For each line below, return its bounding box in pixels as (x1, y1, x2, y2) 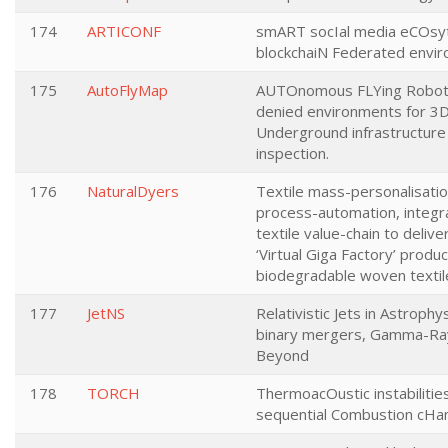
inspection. (256, 143, 329, 163)
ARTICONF (87, 21, 161, 41)
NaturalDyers (87, 181, 179, 201)
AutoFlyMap (87, 80, 168, 100)
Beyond (256, 345, 309, 365)
